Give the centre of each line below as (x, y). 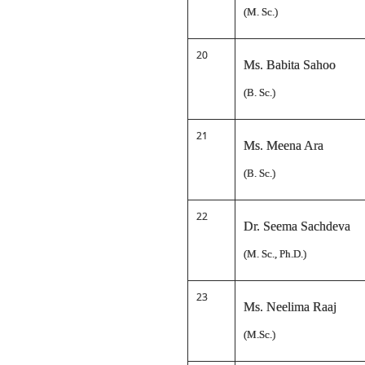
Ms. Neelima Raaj (290, 307)
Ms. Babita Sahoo (290, 65)
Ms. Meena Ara (284, 145)
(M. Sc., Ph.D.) (275, 254)
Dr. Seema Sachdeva (297, 226)
